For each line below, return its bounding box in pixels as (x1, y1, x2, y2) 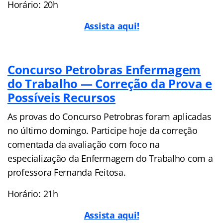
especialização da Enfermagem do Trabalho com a (7, 152, 213, 164)
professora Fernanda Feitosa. (7, 166, 126, 178)
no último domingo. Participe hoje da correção (7, 124, 198, 136)
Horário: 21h (7, 187, 58, 200)
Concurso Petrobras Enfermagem (7, 61, 201, 78)
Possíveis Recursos (7, 89, 116, 106)
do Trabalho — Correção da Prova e (7, 75, 213, 92)
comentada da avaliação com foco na (7, 138, 160, 150)
